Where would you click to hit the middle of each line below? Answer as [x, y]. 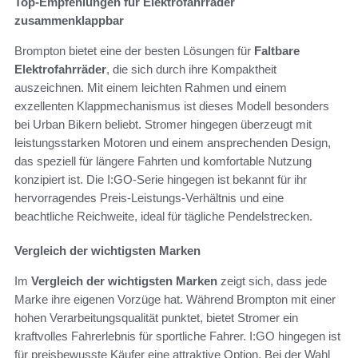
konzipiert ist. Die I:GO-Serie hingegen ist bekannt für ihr [161, 179]
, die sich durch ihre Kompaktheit [191, 69]
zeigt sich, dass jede [272, 280]
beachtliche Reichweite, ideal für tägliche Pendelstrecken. [163, 216]
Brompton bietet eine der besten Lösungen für [134, 50]
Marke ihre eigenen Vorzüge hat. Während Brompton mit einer [175, 299]
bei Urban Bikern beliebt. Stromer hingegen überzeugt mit [163, 124]
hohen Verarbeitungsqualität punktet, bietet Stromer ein [156, 317]
